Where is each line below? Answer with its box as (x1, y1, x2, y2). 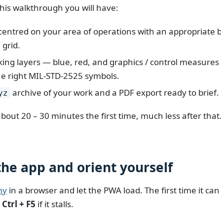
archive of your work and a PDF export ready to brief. (10, 86, 220, 98)
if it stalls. (36, 198, 74, 210)
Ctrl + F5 (2, 198, 36, 210)
